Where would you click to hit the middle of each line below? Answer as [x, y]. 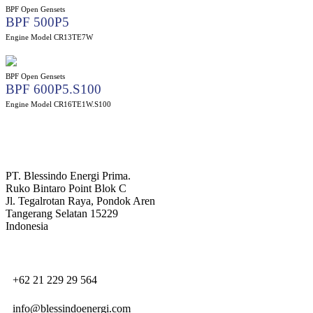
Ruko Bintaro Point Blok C [66, 188]
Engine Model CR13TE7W [49, 37]
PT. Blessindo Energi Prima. [68, 175]
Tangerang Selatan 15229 [62, 213]
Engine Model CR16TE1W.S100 [58, 104]
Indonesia [27, 226]
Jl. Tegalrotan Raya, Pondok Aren [80, 201]
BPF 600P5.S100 [53, 89]
